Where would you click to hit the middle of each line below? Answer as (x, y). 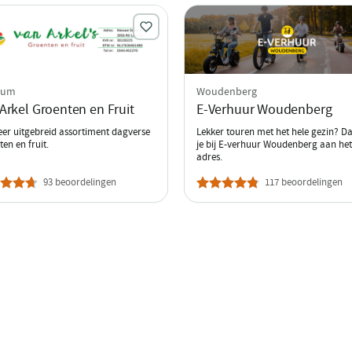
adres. (209, 156)
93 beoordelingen (79, 181)
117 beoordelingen (304, 181)
